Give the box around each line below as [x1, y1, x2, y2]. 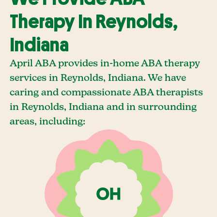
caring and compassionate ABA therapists [10, 88, 203, 98]
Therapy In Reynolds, [10, 12, 178, 31]
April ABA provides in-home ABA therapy [10, 59, 200, 69]
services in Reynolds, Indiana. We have [10, 73, 186, 83]
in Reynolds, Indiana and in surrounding [10, 102, 197, 112]
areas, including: [10, 117, 85, 127]
